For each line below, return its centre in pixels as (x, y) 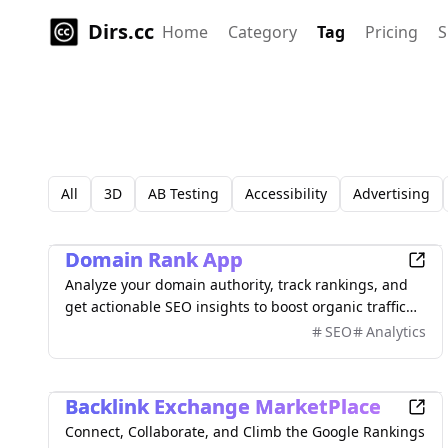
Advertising (391, 193)
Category (262, 32)
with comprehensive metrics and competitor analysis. (244, 328)
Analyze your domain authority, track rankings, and (236, 284)
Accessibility (286, 193)
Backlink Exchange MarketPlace (223, 406)
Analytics (395, 331)
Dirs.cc (121, 31)
